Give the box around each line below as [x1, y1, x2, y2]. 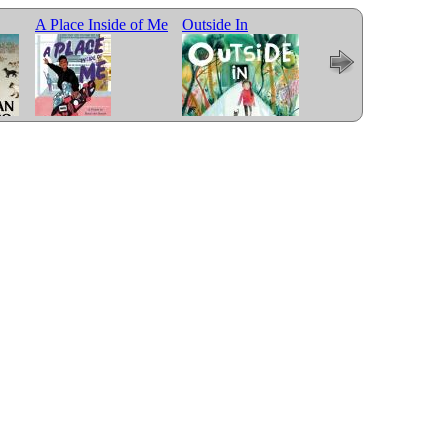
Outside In [182, 16, 248, 33]
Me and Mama [329, 16, 421, 33]
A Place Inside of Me [35, 16, 168, 33]
